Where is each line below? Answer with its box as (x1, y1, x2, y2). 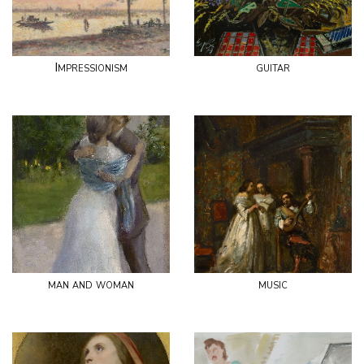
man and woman (48, 275, 134, 294)
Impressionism (54, 58, 128, 77)
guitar (256, 58, 290, 77)
